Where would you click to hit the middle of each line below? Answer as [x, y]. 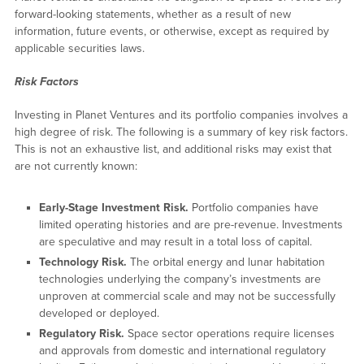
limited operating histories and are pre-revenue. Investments [191, 225]
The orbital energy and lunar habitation [227, 262]
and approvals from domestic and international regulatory [182, 351]
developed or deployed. [99, 314]
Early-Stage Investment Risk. [115, 208]
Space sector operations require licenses [231, 334]
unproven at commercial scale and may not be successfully [187, 297]
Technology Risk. [84, 262]
